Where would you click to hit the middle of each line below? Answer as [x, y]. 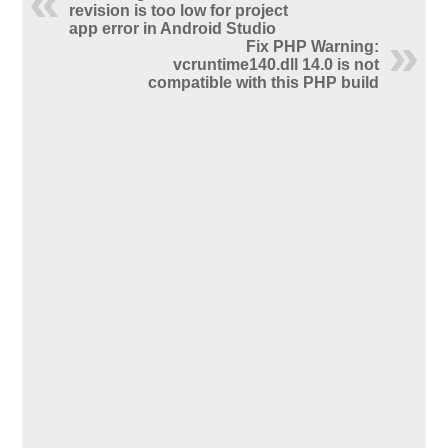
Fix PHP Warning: [312, 46]
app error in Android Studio [173, 28]
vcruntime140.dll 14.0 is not [275, 64]
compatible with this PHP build [263, 82]
